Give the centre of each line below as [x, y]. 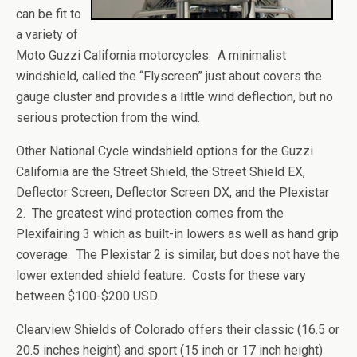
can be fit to [49, 14]
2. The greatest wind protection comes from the [150, 213]
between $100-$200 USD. [88, 296]
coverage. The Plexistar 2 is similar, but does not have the [178, 255]
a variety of [47, 35]
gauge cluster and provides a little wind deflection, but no [175, 97]
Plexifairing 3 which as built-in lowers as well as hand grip [177, 234]
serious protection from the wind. [108, 118]
